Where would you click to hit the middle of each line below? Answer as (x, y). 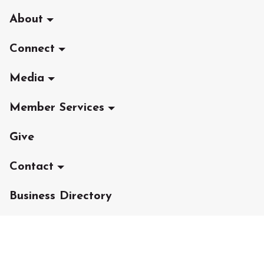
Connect (32, 49)
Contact (32, 167)
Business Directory (61, 196)
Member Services (57, 108)
